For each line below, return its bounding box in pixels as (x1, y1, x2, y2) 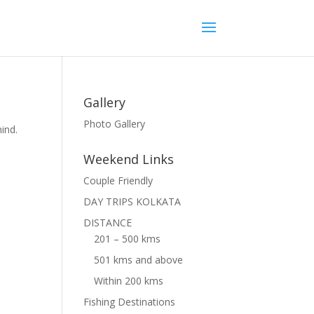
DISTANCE (83, 216, 132, 229)
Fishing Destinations (83, 295, 176, 308)
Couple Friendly (83, 174, 153, 187)
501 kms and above (94, 253, 184, 266)
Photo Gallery (83, 117, 146, 130)
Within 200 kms (94, 274, 164, 287)
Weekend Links (83, 151, 175, 168)
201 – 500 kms (94, 232, 161, 245)
